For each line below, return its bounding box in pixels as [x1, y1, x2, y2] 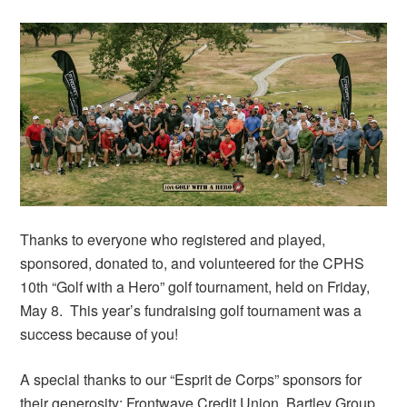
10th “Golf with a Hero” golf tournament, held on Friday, [20, 275, 371, 297]
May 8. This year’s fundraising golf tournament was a [20, 299, 362, 321]
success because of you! [20, 323, 179, 344]
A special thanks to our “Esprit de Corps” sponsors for [20, 368, 362, 390]
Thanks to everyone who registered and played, [20, 228, 326, 250]
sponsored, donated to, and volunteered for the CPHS [20, 252, 365, 273]
